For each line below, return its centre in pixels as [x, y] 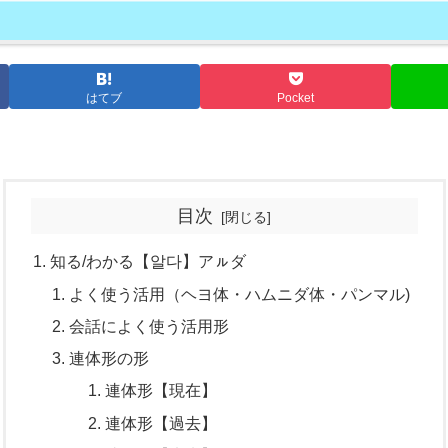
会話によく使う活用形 [149, 325]
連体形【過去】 [160, 422]
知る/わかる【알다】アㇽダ [147, 261]
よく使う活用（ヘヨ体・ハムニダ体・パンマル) [240, 293]
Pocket [296, 97]
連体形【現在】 [160, 390]
